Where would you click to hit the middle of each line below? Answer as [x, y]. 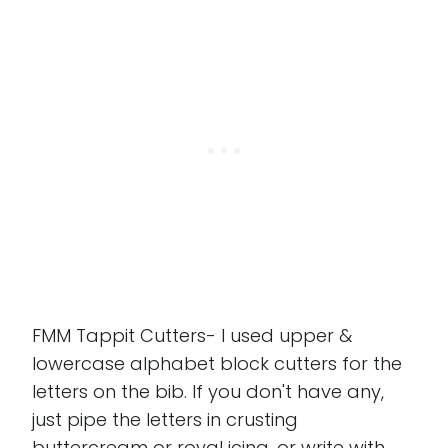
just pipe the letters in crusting [165, 420]
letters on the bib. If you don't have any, [208, 392]
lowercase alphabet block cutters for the [217, 364]
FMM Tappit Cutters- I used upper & [192, 336]
